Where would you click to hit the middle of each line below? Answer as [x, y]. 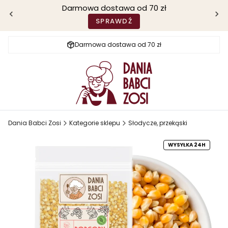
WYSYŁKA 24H [187, 145]
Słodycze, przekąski [158, 123]
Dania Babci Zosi [35, 123]
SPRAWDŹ [114, 21]
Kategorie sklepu [95, 123]
